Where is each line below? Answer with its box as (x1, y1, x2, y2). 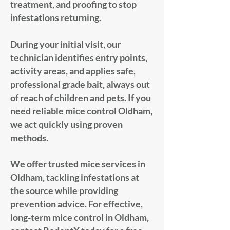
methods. (10, 132, 48, 143)
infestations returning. (10, 12, 101, 23)
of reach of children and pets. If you (10, 92, 151, 103)
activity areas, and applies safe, (10, 65, 136, 76)
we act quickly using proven (10, 119, 123, 130)
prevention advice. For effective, (10, 198, 143, 209)
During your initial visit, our (10, 39, 121, 50)
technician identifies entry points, (10, 52, 147, 63)
